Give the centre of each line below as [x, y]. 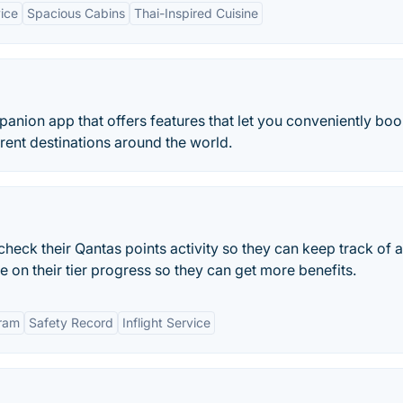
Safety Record [71, 322]
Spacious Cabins [76, 13]
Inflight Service [166, 322]
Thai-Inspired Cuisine [196, 13]
